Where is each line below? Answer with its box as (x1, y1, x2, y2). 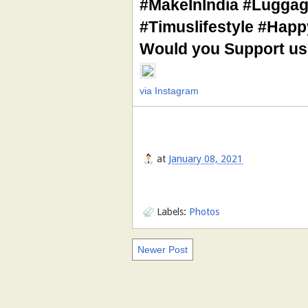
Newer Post (137, 243, 188, 255)
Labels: (157, 206, 189, 217)
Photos (189, 206, 219, 217)
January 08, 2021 (168, 153, 243, 165)
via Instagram (140, 85, 199, 96)
